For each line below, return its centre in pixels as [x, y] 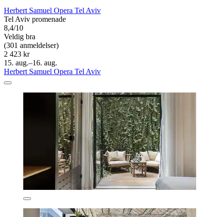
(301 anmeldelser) [31, 46]
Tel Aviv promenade [35, 19]
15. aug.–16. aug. [31, 63]
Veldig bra [20, 37]
